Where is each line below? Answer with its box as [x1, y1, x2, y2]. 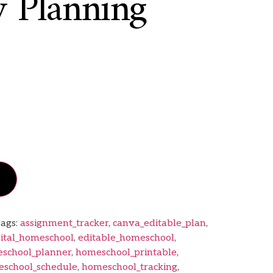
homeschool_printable [75, 246, 177, 258]
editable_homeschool [77, 232, 174, 244]
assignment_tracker [19, 217, 108, 229]
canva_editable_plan [112, 217, 206, 229]
